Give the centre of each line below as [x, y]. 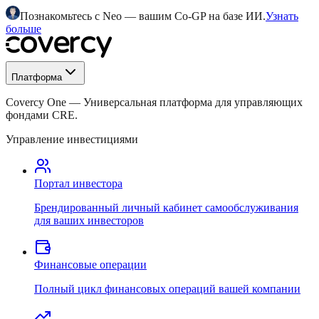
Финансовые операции [90, 265]
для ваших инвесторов [89, 220]
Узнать [282, 16]
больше [23, 29]
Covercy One [36, 102]
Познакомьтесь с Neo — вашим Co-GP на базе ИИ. [143, 16]
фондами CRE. [42, 115]
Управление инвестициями [72, 139]
